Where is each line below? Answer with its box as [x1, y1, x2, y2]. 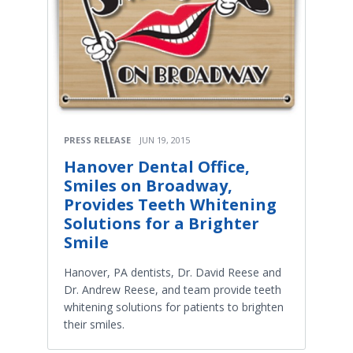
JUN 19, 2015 [139, 133, 190, 146]
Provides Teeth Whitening [64, 193, 277, 215]
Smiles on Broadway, [64, 174, 232, 196]
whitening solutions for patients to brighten [64, 299, 284, 314]
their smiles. [64, 316, 124, 332]
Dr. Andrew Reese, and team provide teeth [64, 281, 281, 297]
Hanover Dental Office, [64, 155, 250, 177]
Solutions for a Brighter [64, 212, 259, 234]
